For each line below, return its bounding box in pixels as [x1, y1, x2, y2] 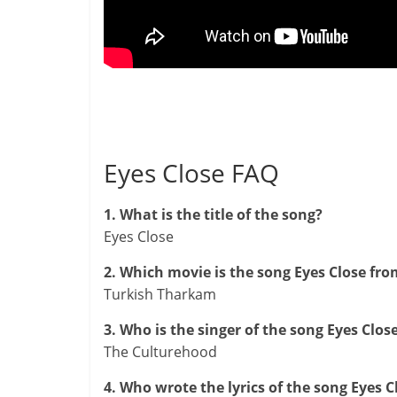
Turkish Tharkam [104, 284, 216, 304]
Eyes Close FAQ [104, 156, 279, 190]
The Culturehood [104, 342, 217, 362]
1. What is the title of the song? [104, 205, 323, 224]
